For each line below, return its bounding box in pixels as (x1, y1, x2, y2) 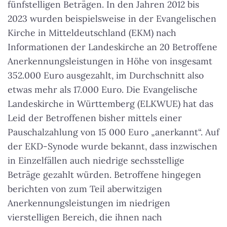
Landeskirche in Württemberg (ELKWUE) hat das (8, 98, 213, 110)
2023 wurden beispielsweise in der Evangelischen (8, 13, 216, 25)
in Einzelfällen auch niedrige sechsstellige (8, 155, 184, 167)
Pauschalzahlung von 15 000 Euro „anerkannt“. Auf (8, 126, 219, 138)
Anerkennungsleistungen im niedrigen (8, 197, 170, 209)
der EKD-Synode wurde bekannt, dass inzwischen (8, 140, 217, 153)
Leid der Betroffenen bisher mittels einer (8, 112, 182, 124)
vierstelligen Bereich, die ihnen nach (8, 211, 162, 223)
